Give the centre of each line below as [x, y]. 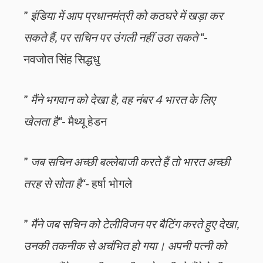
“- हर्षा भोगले [107, 183]
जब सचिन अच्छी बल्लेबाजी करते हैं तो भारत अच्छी [130, 162]
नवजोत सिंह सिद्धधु [62, 59]
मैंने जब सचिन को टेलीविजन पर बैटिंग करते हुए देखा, [135, 224]
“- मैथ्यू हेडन [82, 121]
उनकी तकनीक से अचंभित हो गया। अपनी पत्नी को [125, 246]
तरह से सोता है [53, 183]
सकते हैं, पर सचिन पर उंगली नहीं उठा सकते [111, 37]
